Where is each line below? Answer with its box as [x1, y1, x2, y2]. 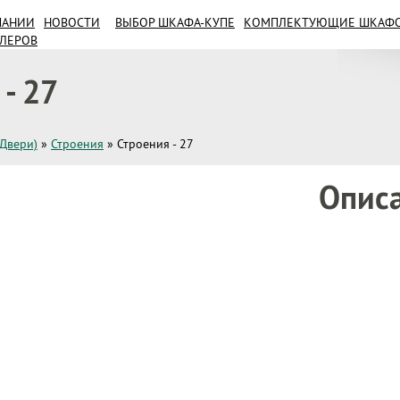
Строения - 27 [117, 135, 194, 152]
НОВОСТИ [44, 14, 100, 30]
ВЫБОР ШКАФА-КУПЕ [115, 14, 235, 30]
